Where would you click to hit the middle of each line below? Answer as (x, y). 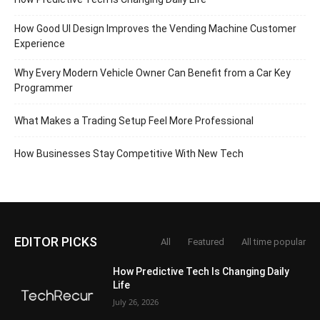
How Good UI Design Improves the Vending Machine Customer (155, 29)
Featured (206, 242)
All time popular (274, 242)
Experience (40, 44)
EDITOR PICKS (56, 242)
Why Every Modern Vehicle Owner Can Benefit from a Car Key (152, 73)
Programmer (44, 88)
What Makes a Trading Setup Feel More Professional (134, 121)
